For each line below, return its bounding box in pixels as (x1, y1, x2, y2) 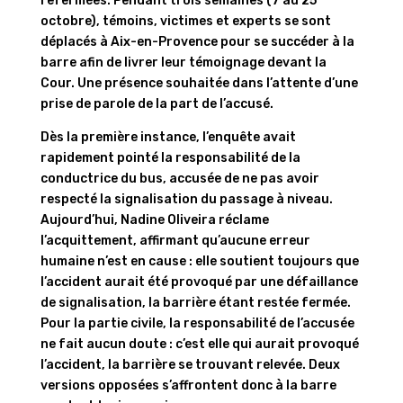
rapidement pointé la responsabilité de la (40, 149, 300, 166)
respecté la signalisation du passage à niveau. (40, 191, 333, 207)
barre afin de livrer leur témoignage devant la (40, 54, 327, 70)
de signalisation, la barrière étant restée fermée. (40, 294, 351, 310)
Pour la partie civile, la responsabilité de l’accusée (40, 315, 354, 331)
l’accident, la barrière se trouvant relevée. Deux (40, 356, 340, 372)
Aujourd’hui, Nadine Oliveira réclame (40, 211, 269, 228)
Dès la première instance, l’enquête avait (40, 129, 296, 145)
